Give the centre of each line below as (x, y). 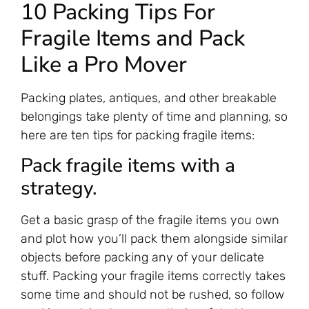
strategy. (59, 189)
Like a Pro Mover (104, 64)
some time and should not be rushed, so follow (152, 295)
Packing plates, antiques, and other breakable (149, 98)
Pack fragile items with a (128, 166)
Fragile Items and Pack (133, 38)
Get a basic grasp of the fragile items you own (150, 220)
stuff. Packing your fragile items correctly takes (153, 276)
